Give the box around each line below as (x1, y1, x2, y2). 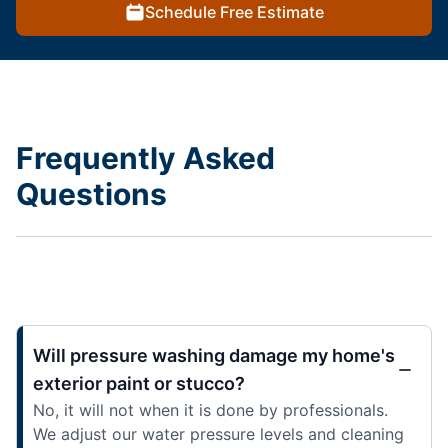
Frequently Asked (16, 140, 275, 177)
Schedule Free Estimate (144, 2, 324, 23)
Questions (16, 176, 167, 213)
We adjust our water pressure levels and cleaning (33, 424, 404, 445)
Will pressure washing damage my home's (33, 345, 395, 367)
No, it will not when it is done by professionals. (33, 400, 388, 421)
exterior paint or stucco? (33, 373, 245, 395)
